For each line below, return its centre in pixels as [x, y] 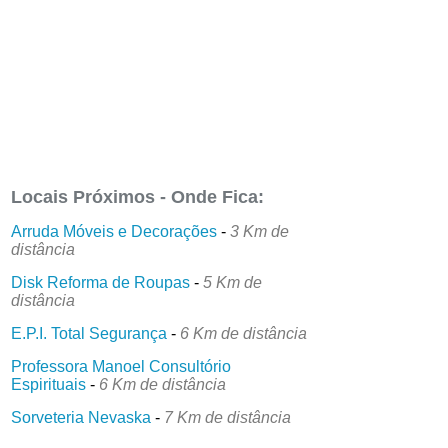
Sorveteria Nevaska [81, 418]
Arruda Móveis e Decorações [114, 232]
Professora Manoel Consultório [121, 367]
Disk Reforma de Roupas [101, 283]
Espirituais [49, 385]
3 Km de [260, 232]
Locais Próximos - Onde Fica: [138, 197]
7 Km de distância [228, 418]
